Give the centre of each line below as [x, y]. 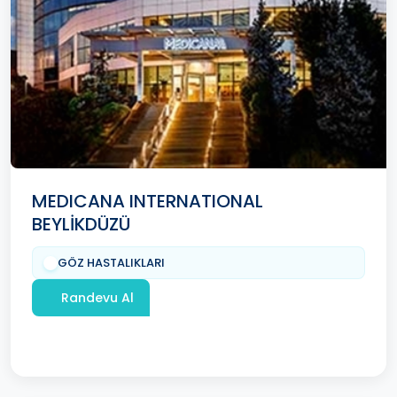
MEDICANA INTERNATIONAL [148, 202]
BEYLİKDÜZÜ [81, 225]
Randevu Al [97, 297]
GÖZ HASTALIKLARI [111, 263]
